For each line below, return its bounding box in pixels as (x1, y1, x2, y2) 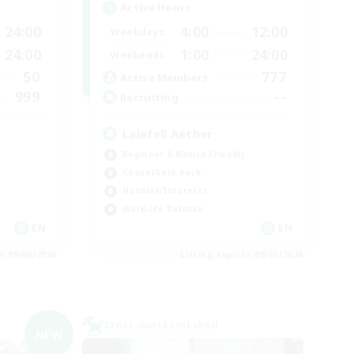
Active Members (120, 70, 209, 85)
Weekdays (110, 24, 165, 39)
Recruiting (120, 89, 179, 104)
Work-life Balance (122, 203, 204, 214)
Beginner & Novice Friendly (122, 149, 246, 160)
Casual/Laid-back (122, 167, 201, 178)
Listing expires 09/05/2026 (180, 249, 303, 260)
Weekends (110, 47, 165, 62)
